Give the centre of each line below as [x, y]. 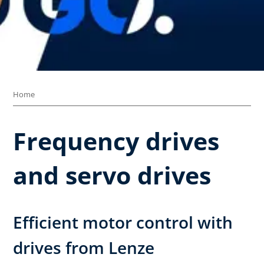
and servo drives [112, 175]
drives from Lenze [84, 247]
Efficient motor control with [123, 222]
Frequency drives [116, 141]
